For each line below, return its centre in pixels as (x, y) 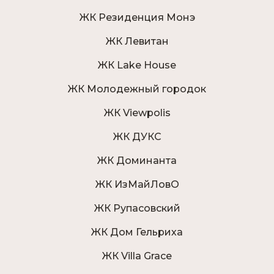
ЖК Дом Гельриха (137, 232)
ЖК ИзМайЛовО (137, 185)
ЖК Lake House (137, 65)
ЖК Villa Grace (137, 256)
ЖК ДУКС (137, 137)
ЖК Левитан (137, 42)
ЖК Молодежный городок (137, 89)
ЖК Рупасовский (137, 209)
